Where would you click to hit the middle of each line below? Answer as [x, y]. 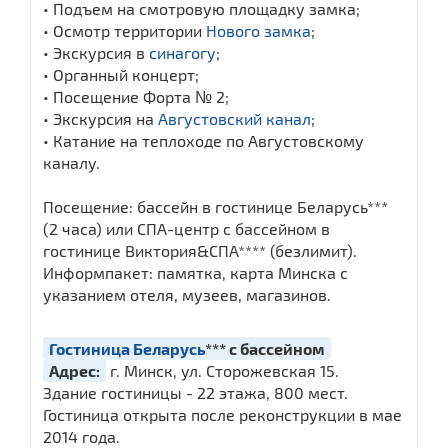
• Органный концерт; [121, 74]
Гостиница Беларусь [127, 348]
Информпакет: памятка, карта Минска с [195, 272]
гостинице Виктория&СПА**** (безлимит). [200, 250]
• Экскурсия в [96, 52]
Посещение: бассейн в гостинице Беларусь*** [215, 206]
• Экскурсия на [100, 118]
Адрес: [74, 370]
